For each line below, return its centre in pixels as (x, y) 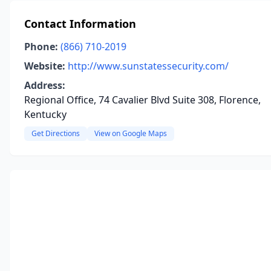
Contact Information (80, 24)
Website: (45, 66)
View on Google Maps (131, 133)
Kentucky (45, 114)
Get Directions (56, 133)
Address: (45, 85)
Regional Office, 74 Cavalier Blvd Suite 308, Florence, (142, 100)
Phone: (41, 47)
